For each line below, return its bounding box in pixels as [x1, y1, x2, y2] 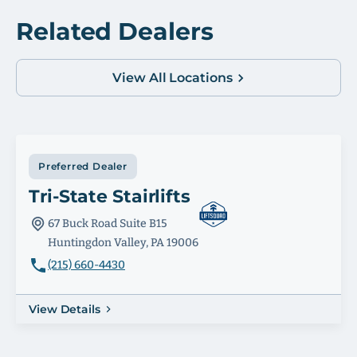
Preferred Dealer [38, 160, 127, 172]
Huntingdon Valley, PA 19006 [48, 236, 198, 249]
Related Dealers [16, 17, 214, 46]
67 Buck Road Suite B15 [48, 217, 167, 230]
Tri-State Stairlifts [29, 186, 190, 207]
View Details [29, 302, 100, 316]
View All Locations [112, 69, 233, 85]
